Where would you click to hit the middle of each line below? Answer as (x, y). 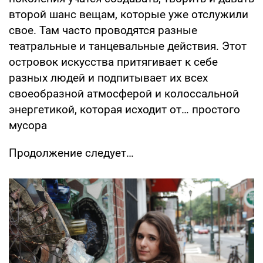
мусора (28, 125)
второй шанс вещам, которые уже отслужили (129, 14)
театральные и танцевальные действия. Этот (128, 46)
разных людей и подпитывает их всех (108, 77)
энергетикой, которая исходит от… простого (124, 109)
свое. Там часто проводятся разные (103, 30)
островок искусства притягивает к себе (113, 62)
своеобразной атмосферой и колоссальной (124, 93)
